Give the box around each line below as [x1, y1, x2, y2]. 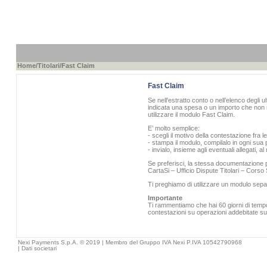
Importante [147, 194, 182, 201]
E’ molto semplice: [147, 125, 200, 132]
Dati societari [21, 245, 57, 252]
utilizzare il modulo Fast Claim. [147, 111, 235, 118]
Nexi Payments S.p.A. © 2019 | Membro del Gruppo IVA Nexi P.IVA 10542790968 [17, 239, 242, 246]
